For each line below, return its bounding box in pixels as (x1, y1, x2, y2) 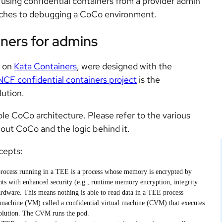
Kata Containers (14, 60, 77, 72)
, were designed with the (77, 60, 172, 72)
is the (137, 74, 160, 86)
